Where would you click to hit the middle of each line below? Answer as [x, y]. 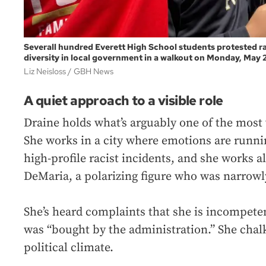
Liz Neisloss [46, 72]
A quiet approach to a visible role [123, 101]
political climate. [69, 248]
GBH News [94, 72]
